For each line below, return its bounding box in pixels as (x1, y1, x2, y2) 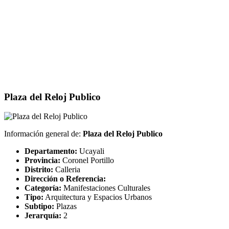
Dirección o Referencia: (25, 174, 106, 184)
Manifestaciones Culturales (61, 184, 150, 193)
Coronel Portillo (60, 156, 114, 165)
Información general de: (4, 129, 83, 139)
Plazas (54, 202, 77, 211)
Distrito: (25, 165, 53, 174)
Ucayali (77, 147, 104, 156)
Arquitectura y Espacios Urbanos (43, 193, 152, 202)
